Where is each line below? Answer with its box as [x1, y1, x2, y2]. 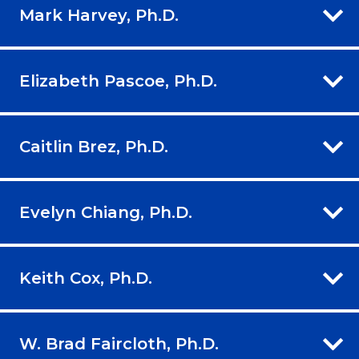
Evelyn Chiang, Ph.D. [19, 203, 192, 223]
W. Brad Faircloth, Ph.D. [19, 334, 219, 354]
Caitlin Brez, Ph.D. [19, 137, 168, 157]
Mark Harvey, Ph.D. [19, 6, 179, 26]
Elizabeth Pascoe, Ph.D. [19, 71, 217, 91]
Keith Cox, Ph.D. [19, 268, 152, 288]
